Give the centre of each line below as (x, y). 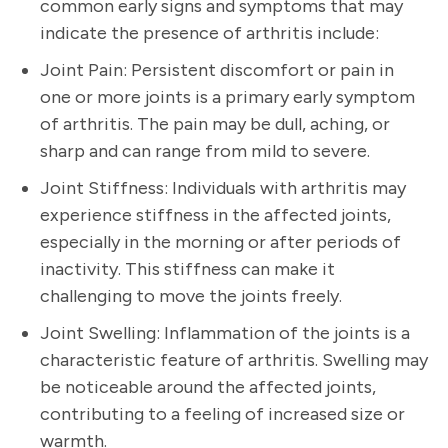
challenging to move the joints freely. (191, 295)
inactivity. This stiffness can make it (187, 268)
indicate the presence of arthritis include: (209, 32)
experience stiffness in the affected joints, (215, 214)
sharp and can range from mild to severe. (205, 150)
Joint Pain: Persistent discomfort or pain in (217, 69)
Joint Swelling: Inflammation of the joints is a (225, 332)
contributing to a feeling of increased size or (222, 413)
